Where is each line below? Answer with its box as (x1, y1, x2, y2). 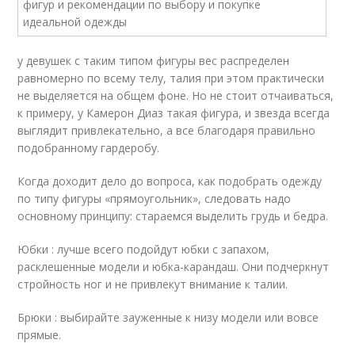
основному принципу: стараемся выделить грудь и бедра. (17, 208, 329, 223)
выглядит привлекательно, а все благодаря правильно (17, 123, 316, 138)
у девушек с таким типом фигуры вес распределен (17, 53, 290, 68)
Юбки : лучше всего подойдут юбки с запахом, (17, 242, 270, 257)
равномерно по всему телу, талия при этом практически (17, 71, 325, 86)
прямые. (17, 327, 62, 342)
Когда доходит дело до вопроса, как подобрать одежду (17, 174, 323, 189)
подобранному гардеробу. (17, 140, 160, 155)
